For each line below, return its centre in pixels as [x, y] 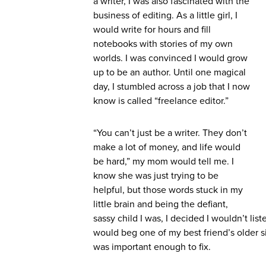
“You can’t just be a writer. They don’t [170, 133]
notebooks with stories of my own [163, 44]
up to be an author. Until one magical [170, 72]
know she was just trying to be [156, 176]
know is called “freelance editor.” [161, 101]
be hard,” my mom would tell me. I [164, 161]
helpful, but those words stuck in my [168, 190]
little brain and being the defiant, [161, 204]
